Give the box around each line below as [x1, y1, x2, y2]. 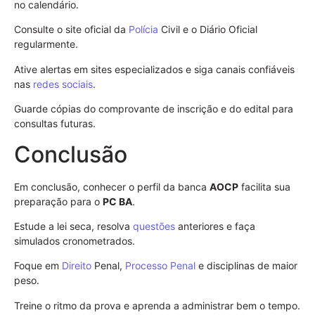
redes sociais [33, 77, 93, 90]
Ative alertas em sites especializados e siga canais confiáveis [14, 63, 295, 75]
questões [133, 220, 175, 233]
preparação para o [14, 195, 103, 207]
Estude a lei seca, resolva [14, 220, 133, 233]
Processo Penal [125, 259, 195, 272]
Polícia [129, 23, 158, 36]
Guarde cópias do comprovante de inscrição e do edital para [14, 103, 293, 115]
